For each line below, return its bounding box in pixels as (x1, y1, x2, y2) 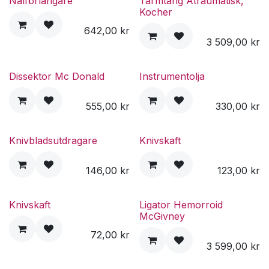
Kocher (139, 5, 172, 18)
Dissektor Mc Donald (9, 70, 104, 82)
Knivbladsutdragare (9, 134, 97, 147)
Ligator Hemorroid (139, 198, 223, 211)
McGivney (139, 210, 185, 222)
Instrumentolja (139, 70, 205, 82)
